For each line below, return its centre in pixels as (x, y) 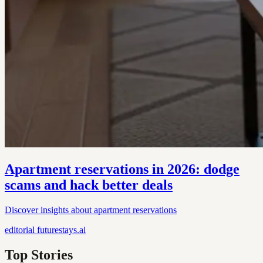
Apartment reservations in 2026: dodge (122, 169)
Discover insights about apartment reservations (91, 210)
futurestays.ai (61, 230)
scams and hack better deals (89, 185)
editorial (20, 230)
